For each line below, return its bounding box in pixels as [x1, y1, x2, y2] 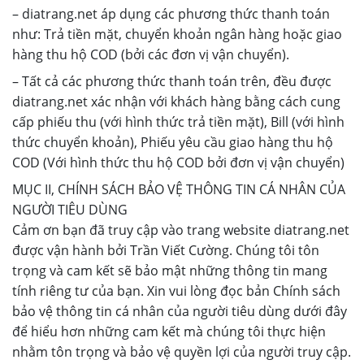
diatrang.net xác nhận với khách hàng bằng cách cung [12, 93, 340, 110]
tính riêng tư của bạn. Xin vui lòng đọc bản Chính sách [12, 282, 340, 300]
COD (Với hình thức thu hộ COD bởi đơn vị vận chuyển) [12, 154, 344, 171]
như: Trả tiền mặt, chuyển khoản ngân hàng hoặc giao [12, 25, 342, 43]
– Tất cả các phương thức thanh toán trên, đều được [12, 72, 331, 90]
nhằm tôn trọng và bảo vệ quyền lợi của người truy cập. [12, 343, 351, 361]
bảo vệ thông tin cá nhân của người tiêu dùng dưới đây [12, 302, 347, 320]
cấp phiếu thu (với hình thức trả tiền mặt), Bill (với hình [12, 113, 344, 131]
